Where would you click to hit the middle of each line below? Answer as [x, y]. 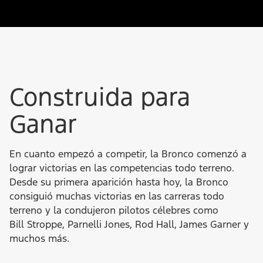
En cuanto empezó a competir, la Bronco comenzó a [128, 154]
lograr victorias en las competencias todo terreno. [122, 168]
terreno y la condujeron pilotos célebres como [114, 210]
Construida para [100, 97]
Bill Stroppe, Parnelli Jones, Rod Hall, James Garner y [129, 225]
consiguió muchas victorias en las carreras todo [117, 196]
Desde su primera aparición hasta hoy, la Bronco [119, 182]
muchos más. [39, 239]
